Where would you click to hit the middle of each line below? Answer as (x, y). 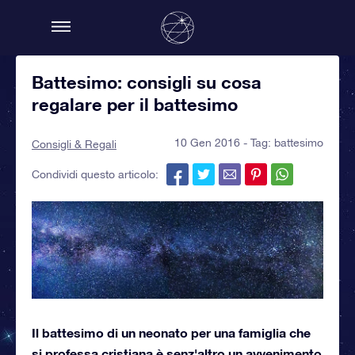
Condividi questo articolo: (95, 174)
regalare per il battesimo (135, 105)
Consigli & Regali (74, 144)
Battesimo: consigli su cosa (147, 82)
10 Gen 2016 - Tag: (224, 143)
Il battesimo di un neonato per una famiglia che (171, 332)
